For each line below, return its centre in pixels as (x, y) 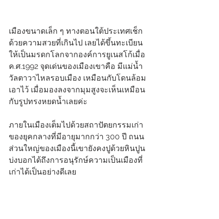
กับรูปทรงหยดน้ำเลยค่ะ (49, 102)
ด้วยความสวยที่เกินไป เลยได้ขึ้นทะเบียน (76, 43)
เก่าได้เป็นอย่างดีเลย (43, 172)
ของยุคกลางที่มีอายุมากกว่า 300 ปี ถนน (77, 137)
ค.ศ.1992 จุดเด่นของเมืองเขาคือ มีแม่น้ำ (76, 66)
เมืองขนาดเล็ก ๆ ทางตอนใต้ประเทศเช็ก (76, 31)
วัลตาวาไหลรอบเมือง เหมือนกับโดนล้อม (77, 78)
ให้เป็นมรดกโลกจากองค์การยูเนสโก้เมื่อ (77, 55)
